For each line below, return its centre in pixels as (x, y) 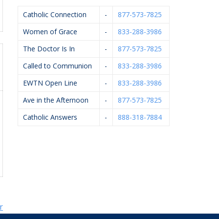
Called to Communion (57, 66)
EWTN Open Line (50, 83)
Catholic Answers (50, 117)
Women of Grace (50, 32)
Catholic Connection (55, 15)
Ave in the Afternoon (56, 100)
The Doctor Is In (49, 49)
